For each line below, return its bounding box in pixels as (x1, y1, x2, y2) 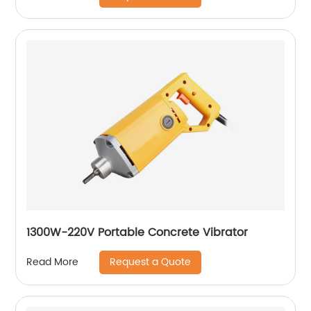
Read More (26, 254, 79, 271)
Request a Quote (110, 253, 192, 270)
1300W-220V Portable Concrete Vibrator (26, 223, 249, 242)
